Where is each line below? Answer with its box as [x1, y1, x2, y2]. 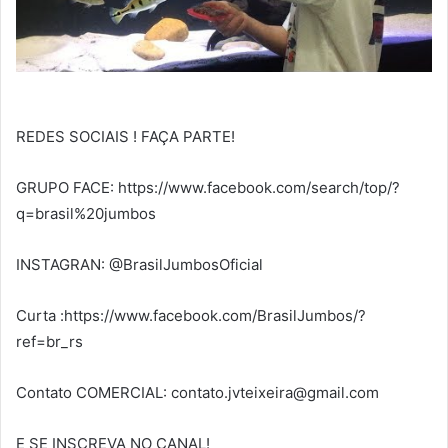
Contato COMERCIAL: [16, 383, 171, 403]
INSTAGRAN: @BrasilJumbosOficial [16, 255, 263, 275]
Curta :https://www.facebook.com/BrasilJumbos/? [16, 306, 366, 326]
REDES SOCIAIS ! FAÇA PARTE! [16, 127, 235, 147]
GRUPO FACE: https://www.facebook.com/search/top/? [16, 178, 400, 198]
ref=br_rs [16, 332, 83, 352]
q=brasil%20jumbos [16, 204, 156, 224]
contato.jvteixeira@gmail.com [171, 383, 379, 403]
